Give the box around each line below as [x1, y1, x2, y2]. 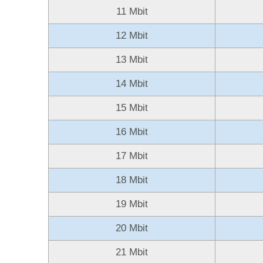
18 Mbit [116, 174, 148, 186]
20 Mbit [116, 222, 148, 234]
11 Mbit [116, 5, 148, 17]
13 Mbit [116, 53, 148, 65]
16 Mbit [116, 126, 148, 137]
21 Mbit [116, 246, 148, 258]
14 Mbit [116, 77, 148, 89]
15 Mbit [116, 102, 148, 113]
